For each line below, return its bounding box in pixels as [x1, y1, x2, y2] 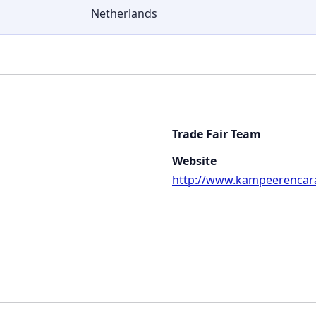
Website [172, 152, 217, 169]
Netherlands [90, 6, 157, 22]
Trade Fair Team [172, 126, 261, 142]
